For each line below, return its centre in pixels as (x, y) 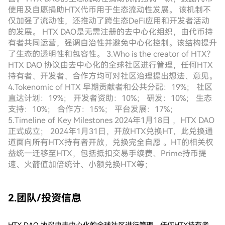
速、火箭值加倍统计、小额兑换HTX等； (80, 164)
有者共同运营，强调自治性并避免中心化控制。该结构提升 (113, 43)
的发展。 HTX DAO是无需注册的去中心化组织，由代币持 (110, 32)
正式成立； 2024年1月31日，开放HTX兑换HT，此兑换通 (110, 131)
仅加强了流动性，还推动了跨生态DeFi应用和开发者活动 (109, 21)
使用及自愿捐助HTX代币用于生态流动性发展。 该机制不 (109, 10)
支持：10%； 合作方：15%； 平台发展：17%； (93, 109)
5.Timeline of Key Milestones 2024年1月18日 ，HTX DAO (111, 120)
